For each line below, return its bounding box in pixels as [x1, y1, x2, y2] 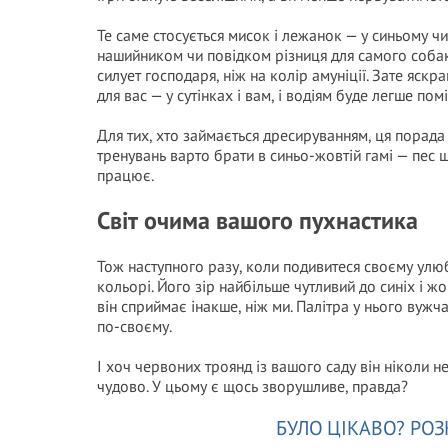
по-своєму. [97, 316, 172, 336]
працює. [97, 165, 154, 185]
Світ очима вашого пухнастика [97, 205, 418, 236]
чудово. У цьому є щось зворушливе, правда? [97, 376, 408, 396]
